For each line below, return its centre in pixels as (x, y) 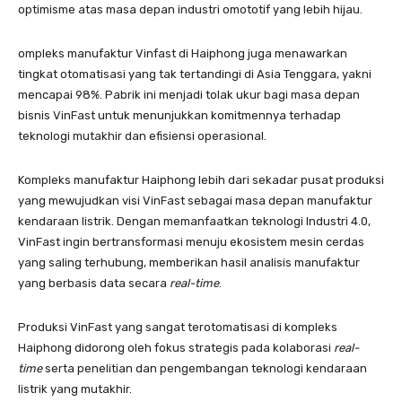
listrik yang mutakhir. (75, 389)
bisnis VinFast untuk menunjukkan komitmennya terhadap (179, 116)
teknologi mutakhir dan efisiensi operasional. (145, 136)
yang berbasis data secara (94, 284)
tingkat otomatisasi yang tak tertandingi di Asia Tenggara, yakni (195, 74)
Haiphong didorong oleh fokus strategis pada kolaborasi (176, 348)
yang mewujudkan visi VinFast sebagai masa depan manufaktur (195, 201)
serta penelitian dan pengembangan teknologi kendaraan (205, 369)
